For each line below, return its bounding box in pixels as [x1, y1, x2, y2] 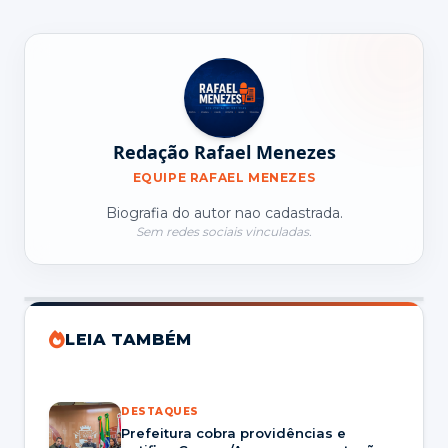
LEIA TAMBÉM [65, 330, 192, 349]
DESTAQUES [121, 405, 199, 418]
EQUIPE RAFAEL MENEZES [132, 170, 316, 185]
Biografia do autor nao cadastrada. [105, 204, 343, 222]
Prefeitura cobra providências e [121, 425, 346, 441]
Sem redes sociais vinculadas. [136, 224, 312, 239]
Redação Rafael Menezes [112, 140, 336, 164]
